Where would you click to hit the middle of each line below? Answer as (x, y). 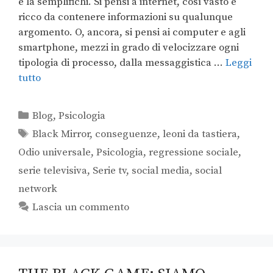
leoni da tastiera (200, 134)
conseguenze (126, 134)
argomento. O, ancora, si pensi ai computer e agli (132, 33)
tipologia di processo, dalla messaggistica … (122, 63)
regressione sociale (193, 153)
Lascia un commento (81, 207)
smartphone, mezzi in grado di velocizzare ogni (129, 48)
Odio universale (55, 153)
